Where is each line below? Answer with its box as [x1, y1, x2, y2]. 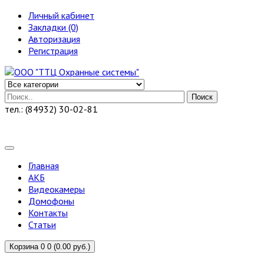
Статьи [28, 219, 56, 230]
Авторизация [28, 33, 80, 45]
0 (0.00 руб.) [47, 242, 90, 251]
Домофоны [28, 195, 74, 207]
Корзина [9, 242, 38, 251]
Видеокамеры [28, 183, 85, 195]
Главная [28, 160, 59, 171]
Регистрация [28, 45, 78, 57]
